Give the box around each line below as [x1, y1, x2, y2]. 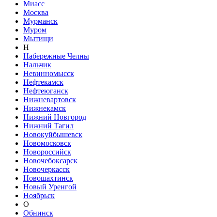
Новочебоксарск [23, 156, 77, 165]
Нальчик [23, 61, 51, 69]
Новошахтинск [23, 174, 73, 182]
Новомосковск [23, 139, 71, 147]
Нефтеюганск [23, 87, 68, 95]
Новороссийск [23, 148, 71, 156]
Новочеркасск [23, 165, 70, 173]
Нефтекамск [23, 78, 63, 86]
